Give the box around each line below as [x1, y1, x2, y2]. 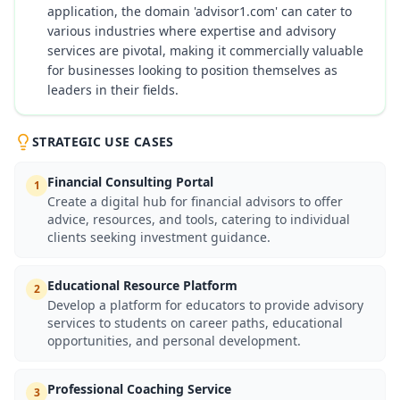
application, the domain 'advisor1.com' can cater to [47, 3, 352, 20]
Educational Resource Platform [47, 277, 237, 294]
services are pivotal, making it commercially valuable [47, 42, 363, 59]
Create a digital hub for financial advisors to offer [47, 193, 343, 210]
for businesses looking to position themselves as [47, 62, 337, 79]
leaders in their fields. [47, 81, 179, 98]
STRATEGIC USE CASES [32, 133, 174, 150]
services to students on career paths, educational [47, 314, 343, 331]
